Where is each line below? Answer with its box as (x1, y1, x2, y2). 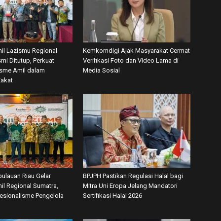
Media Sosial (83, 67, 120, 74)
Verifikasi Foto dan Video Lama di (83, 57, 179, 64)
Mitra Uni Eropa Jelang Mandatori (83, 182, 178, 189)
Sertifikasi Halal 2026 (83, 192, 142, 199)
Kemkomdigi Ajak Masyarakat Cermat (83, 47, 190, 54)
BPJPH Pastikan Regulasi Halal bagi (83, 172, 183, 180)
